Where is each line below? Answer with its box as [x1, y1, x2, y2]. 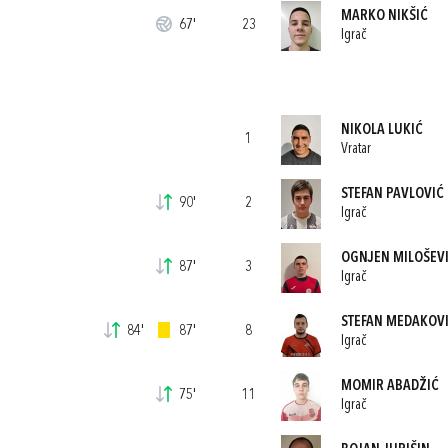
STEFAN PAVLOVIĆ [340, 186, 444, 202]
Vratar [340, 141, 371, 157]
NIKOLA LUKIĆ [340, 122, 423, 138]
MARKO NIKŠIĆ [340, 8, 428, 24]
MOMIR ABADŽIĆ [340, 378, 439, 394]
